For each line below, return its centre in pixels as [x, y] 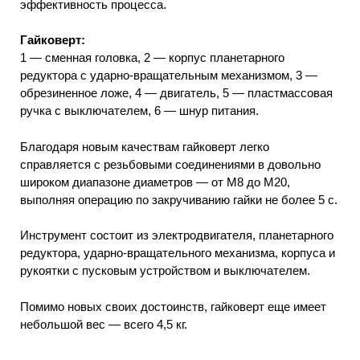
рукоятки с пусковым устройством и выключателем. [165, 271]
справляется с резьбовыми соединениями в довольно [170, 164]
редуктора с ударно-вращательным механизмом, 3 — [169, 76]
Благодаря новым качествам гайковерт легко [145, 146]
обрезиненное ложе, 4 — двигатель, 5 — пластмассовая [176, 93]
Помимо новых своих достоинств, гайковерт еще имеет [173, 306]
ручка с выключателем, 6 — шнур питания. [139, 111]
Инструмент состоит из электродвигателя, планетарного [177, 235]
